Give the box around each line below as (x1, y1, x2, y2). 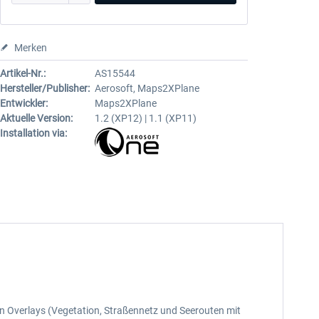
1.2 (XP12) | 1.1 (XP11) (94, 113, 197, 124)
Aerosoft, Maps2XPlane (94, 83, 199, 94)
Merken (14, 42, 47, 53)
